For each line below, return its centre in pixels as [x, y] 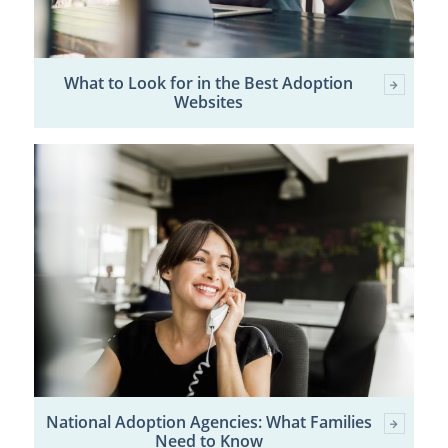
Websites [209, 101]
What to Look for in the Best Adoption [209, 82]
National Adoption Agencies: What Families [208, 422]
